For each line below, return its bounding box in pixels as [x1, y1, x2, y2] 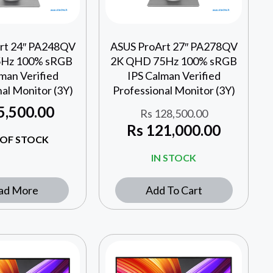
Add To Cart [145, 183, 202, 197]
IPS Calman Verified [127, 69, 221, 83]
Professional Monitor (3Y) [112, 83, 235, 97]
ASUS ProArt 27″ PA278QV [110, 40, 238, 54]
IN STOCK [151, 152, 197, 164]
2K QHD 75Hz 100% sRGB [110, 54, 238, 68]
